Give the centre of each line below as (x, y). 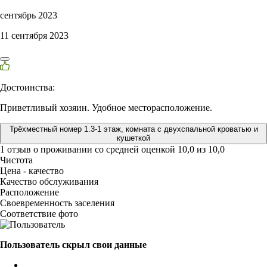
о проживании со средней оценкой (105, 150)
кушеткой (133, 138)
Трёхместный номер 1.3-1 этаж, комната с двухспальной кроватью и (133, 129)
